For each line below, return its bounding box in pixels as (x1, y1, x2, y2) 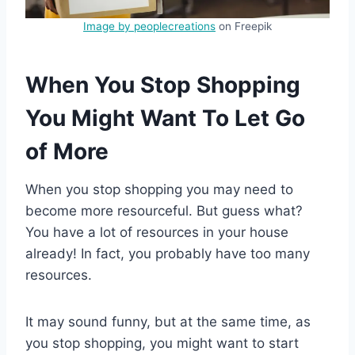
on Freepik (216, 19, 272, 32)
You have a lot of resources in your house (25, 223, 288, 240)
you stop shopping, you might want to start (25, 334, 299, 351)
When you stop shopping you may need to (25, 181, 293, 197)
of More (25, 137, 109, 165)
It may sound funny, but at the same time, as (25, 313, 311, 330)
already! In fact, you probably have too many (25, 245, 310, 261)
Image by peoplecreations (83, 19, 216, 32)
